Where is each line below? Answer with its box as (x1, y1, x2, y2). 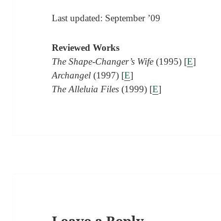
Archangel (52, 70, 91, 80)
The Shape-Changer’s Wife (52, 56, 154, 67)
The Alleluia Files (52, 83, 119, 94)
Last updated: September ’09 (52, 12, 161, 23)
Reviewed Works (52, 42, 120, 53)
